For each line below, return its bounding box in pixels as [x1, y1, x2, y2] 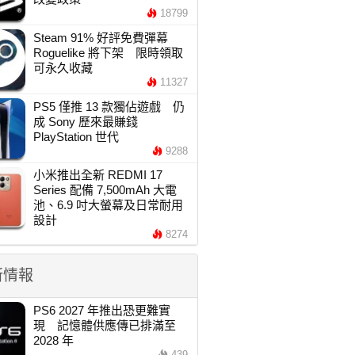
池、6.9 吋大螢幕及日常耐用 [32, 198, 183, 212]
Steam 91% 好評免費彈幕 [32, 31, 168, 44]
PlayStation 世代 [32, 130, 119, 143]
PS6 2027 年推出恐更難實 [32, 303, 170, 317]
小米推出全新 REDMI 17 [32, 168, 162, 181]
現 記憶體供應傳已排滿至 [32, 319, 176, 332]
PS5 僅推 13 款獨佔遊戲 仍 [32, 100, 185, 113]
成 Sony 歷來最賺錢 [32, 115, 138, 128]
